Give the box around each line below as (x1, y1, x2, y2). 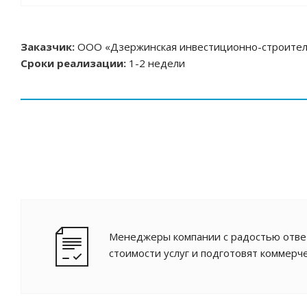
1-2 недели (129, 56, 185, 70)
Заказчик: (21, 40, 77, 53)
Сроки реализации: (21, 56, 129, 70)
